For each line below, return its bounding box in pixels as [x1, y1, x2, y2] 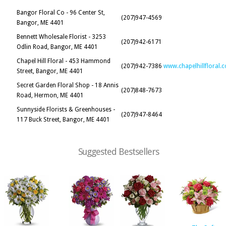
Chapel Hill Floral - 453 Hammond [17, 58, 110, 65]
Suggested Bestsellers [78, 146, 159, 157]
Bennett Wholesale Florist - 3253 [17, 33, 106, 40]
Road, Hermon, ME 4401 [17, 92, 84, 99]
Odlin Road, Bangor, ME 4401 [17, 43, 98, 50]
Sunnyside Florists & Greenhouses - [17, 106, 115, 113]
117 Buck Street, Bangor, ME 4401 [17, 116, 110, 123]
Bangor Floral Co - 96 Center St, [17, 9, 105, 16]
